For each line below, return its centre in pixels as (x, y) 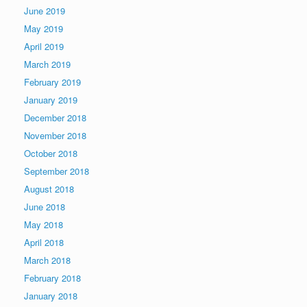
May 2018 (44, 224)
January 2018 (51, 296)
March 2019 (47, 64)
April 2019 (44, 46)
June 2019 (45, 11)
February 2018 (52, 278)
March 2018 (47, 260)
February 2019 (52, 82)
